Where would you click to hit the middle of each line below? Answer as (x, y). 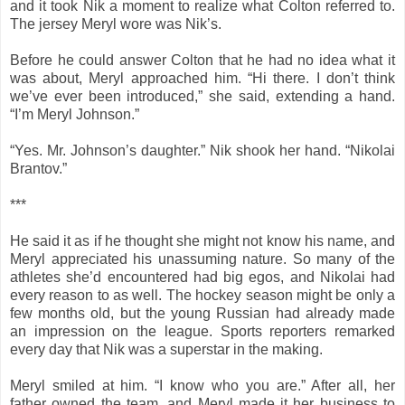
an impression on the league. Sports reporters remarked (202, 331)
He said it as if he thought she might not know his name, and (202, 240)
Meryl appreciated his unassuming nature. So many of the (202, 259)
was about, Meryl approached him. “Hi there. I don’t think (202, 78)
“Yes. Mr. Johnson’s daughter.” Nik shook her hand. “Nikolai (202, 150)
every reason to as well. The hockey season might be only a (202, 295)
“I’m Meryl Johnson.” (75, 114)
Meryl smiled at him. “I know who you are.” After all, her (202, 385)
